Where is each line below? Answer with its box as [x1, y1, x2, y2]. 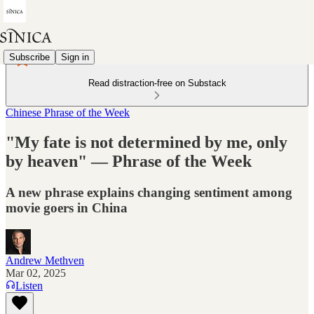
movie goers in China [6, 200, 128, 215]
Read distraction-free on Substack [88, 78, 226, 88]
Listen [15, 279, 43, 292]
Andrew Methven [6, 254, 84, 266]
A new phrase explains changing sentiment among [6, 184, 292, 200]
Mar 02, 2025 [6, 266, 66, 279]
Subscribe [9, 51, 50, 62]
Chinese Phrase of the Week [6, 107, 130, 118]
